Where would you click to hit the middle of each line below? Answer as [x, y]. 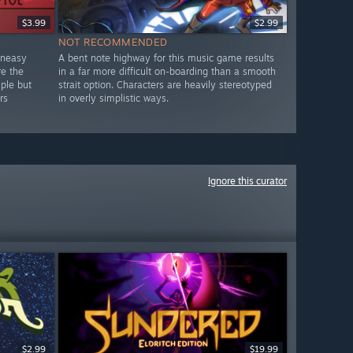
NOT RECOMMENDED [113, 42]
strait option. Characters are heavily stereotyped [165, 85]
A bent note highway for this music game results [166, 58]
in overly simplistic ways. [113, 98]
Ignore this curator [247, 181]
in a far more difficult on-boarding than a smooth [167, 72]
